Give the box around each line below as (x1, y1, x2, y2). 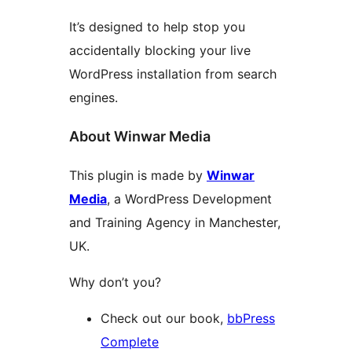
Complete (101, 334, 159, 350)
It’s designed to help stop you (69, 19, 245, 35)
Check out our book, (101, 310, 227, 327)
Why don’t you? (69, 274, 161, 291)
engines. (69, 90, 118, 106)
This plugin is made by (69, 167, 207, 184)
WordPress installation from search (69, 66, 277, 82)
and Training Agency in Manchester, (69, 214, 280, 231)
